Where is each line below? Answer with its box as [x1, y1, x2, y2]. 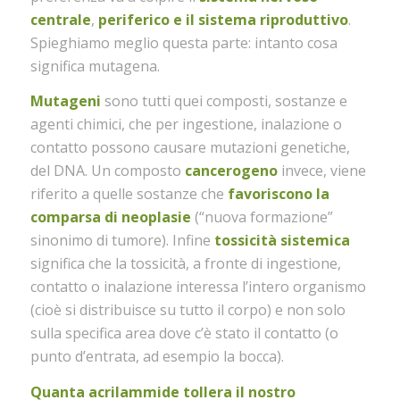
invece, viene [277, 161, 366, 181]
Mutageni [29, 91, 101, 112]
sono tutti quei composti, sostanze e [100, 91, 347, 112]
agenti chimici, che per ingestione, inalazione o [29, 114, 342, 135]
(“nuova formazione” [190, 207, 333, 228]
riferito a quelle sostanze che [29, 184, 228, 204]
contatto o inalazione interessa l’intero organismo [29, 277, 366, 297]
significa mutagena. [29, 55, 160, 76]
